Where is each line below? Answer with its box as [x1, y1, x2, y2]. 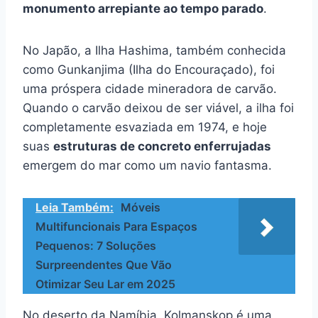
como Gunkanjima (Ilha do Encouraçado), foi [23, 62, 275, 77]
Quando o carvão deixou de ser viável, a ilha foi [23, 100, 294, 115]
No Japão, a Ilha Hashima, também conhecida [23, 43, 286, 57]
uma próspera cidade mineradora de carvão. [23, 81, 277, 96]
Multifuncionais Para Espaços [35, 219, 197, 234]
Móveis [121, 199, 160, 214]
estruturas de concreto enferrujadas [53, 138, 271, 153]
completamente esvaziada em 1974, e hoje [23, 119, 267, 134]
